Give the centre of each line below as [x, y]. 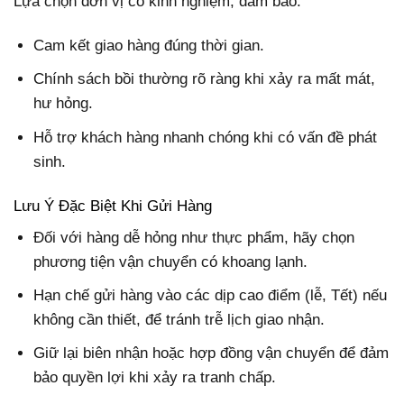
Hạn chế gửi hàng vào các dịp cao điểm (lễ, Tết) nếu [211, 296]
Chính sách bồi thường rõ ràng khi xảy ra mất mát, [205, 79]
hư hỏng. [64, 104]
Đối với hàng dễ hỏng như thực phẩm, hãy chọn [194, 238]
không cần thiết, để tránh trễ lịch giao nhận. [179, 320]
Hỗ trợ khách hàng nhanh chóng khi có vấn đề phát [206, 137]
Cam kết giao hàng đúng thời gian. [149, 46]
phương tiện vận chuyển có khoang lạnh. [171, 262]
